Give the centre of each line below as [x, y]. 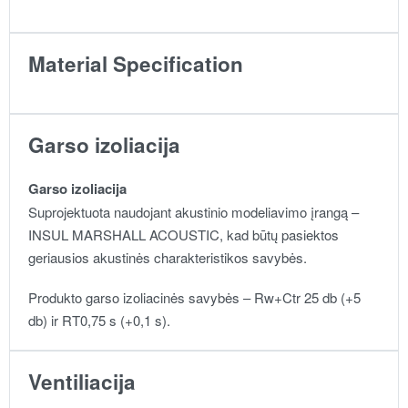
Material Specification [136, 63]
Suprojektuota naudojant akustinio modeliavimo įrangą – [194, 211]
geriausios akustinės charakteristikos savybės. [168, 257]
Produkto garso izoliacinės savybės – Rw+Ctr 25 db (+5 [194, 297]
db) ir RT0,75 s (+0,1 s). [99, 320]
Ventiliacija [82, 381]
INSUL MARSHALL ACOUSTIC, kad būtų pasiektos [184, 234]
